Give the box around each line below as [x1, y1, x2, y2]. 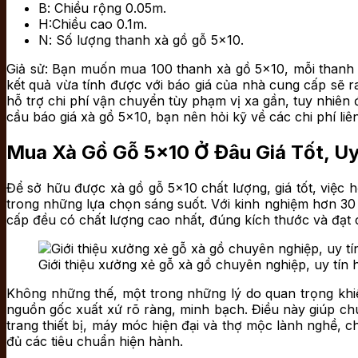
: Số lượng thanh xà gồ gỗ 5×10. [49, 31, 244, 48]
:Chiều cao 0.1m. [49, 15, 147, 32]
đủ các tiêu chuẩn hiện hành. [6, 332, 183, 349]
